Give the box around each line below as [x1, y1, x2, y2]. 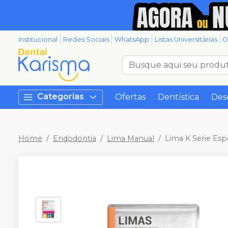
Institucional [18, 36, 58, 43]
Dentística [158, 92, 199, 102]
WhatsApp [115, 36, 150, 43]
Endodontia [53, 134, 96, 143]
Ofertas [115, 92, 146, 102]
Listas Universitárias [154, 36, 217, 43]
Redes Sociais [63, 36, 109, 43]
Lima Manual [107, 134, 154, 143]
